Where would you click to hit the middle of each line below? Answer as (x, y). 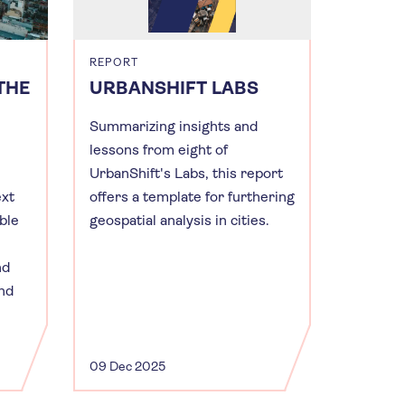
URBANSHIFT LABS (174, 88)
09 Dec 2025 (127, 366)
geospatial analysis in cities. (179, 220)
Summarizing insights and (174, 126)
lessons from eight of (159, 149)
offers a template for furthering (192, 196)
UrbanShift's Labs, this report (186, 173)
